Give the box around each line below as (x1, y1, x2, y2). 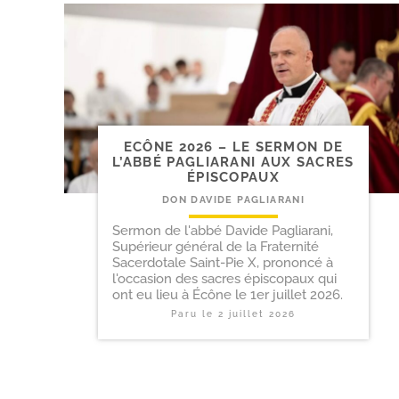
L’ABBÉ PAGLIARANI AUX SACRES (112, 154, 354, 171)
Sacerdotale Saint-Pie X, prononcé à (112, 255, 333, 272)
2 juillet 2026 (218, 309, 296, 320)
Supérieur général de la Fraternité (112, 239, 319, 256)
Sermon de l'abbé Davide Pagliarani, (112, 223, 333, 240)
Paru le (171, 309, 218, 320)
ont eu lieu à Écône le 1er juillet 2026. (112, 287, 343, 304)
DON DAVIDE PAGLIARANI (161, 194, 305, 207)
